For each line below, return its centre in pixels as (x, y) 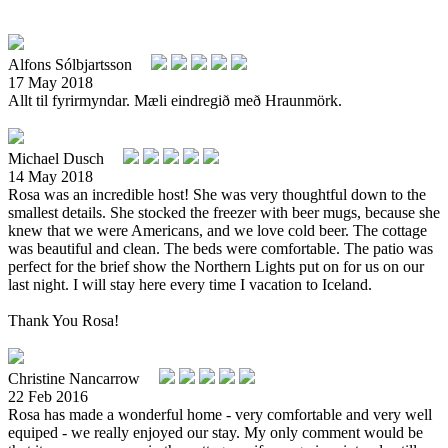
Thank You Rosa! (63, 320)
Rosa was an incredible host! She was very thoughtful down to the (217, 194)
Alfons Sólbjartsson (72, 64)
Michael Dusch (58, 158)
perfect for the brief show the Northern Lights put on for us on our (216, 266)
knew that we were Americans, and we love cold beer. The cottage (217, 230)
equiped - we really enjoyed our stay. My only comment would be (215, 432)
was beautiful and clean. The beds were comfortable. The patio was (220, 248)
